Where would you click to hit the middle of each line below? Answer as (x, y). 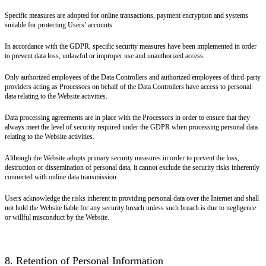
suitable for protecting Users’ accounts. (59, 25)
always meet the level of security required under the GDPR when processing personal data (131, 127)
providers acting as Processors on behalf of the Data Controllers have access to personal (128, 86)
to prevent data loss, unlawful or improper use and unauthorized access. (105, 56)
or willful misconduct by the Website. (57, 217)
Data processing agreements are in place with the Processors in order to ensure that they (127, 117)
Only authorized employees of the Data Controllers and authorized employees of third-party (133, 77)
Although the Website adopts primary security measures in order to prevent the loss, (122, 158)
